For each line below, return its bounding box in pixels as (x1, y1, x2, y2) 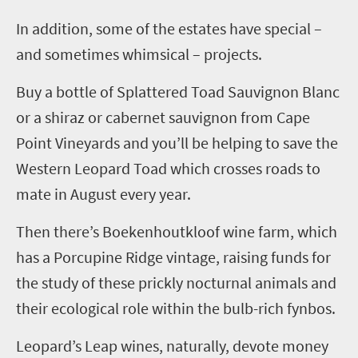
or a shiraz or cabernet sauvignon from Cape (16, 107, 310, 127)
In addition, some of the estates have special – (16, 18, 322, 38)
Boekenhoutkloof (102, 221, 220, 241)
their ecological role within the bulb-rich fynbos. (16, 298, 336, 318)
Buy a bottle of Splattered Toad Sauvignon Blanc (16, 82, 340, 101)
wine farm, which (220, 221, 337, 241)
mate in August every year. (16, 184, 191, 204)
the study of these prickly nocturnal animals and (16, 272, 336, 292)
